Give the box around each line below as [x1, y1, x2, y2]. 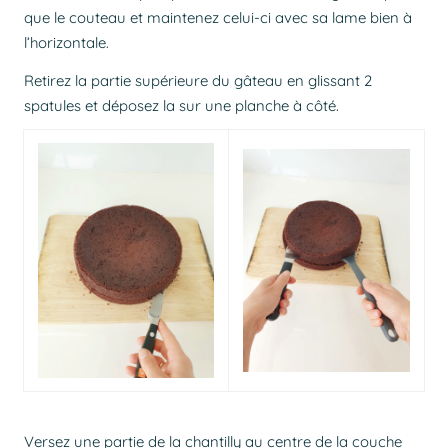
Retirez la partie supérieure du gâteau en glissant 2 [24, 70, 372, 90]
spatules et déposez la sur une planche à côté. [24, 95, 339, 115]
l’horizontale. [24, 33, 109, 53]
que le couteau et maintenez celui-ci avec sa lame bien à [24, 8, 412, 28]
